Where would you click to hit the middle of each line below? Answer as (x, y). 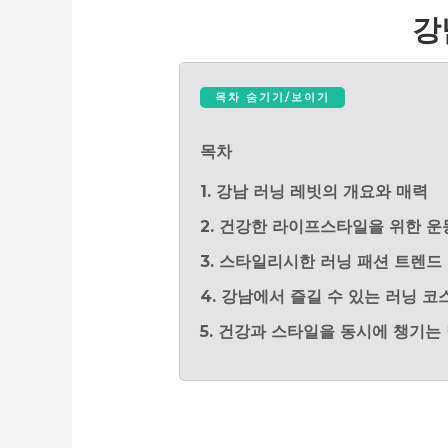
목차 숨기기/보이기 (272, 97)
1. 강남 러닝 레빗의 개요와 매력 (313, 192)
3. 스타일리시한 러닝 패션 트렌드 (320, 262)
